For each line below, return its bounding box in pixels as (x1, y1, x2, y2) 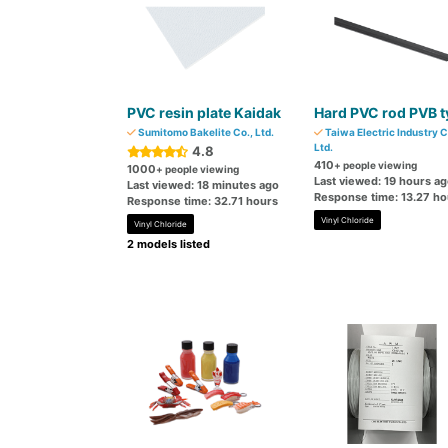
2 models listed (127, 237, 210, 251)
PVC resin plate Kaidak (127, 104, 281, 121)
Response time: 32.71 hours (127, 194, 278, 208)
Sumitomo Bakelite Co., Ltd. (136, 126, 274, 138)
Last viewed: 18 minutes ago (127, 178, 279, 192)
